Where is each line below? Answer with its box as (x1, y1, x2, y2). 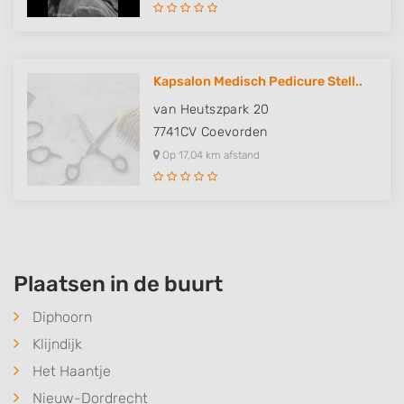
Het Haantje (32, 363, 111, 380)
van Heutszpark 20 (153, 102, 270, 117)
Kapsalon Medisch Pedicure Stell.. (153, 74, 363, 89)
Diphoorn (32, 308, 92, 326)
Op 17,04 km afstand (160, 149, 260, 161)
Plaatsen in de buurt (14, 271, 223, 297)
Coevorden (200, 124, 268, 140)
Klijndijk (32, 335, 82, 353)
